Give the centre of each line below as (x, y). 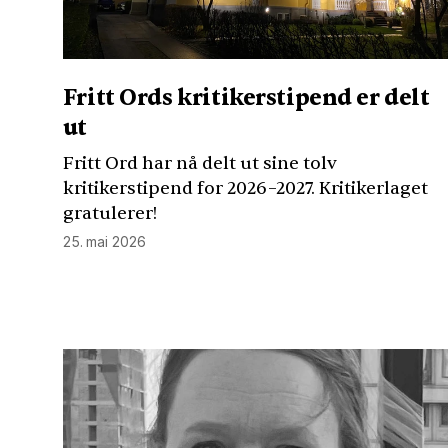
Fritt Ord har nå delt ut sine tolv (199, 163)
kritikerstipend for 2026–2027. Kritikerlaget (245, 188)
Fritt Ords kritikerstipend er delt (246, 97)
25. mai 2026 (104, 242)
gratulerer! (109, 213)
